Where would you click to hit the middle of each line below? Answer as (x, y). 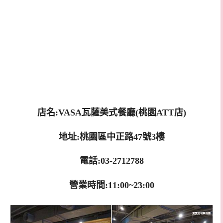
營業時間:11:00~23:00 (111, 185)
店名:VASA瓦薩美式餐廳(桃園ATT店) (111, 112)
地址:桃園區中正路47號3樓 (111, 137)
